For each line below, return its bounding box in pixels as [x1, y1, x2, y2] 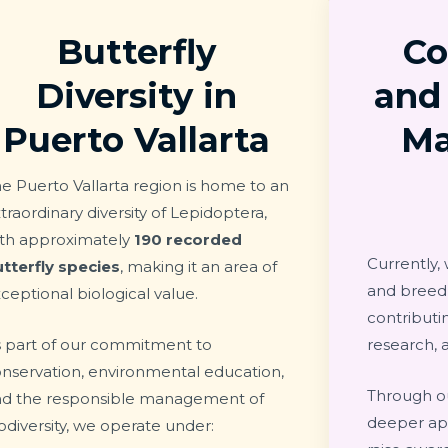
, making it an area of [120, 257, 278, 276]
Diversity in [36, 75, 238, 117]
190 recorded [134, 230, 243, 249]
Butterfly [57, 31, 217, 73]
